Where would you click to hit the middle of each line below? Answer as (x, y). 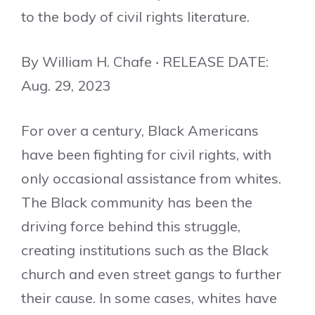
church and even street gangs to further (151, 274)
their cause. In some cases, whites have (149, 298)
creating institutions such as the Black (145, 250)
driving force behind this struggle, (131, 226)
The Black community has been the (137, 202)
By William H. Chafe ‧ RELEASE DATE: (145, 62)
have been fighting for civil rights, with (146, 154)
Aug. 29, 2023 (66, 85)
